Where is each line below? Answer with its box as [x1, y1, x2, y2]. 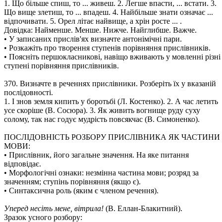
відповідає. [4, 160, 41, 168]
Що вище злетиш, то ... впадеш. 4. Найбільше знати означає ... [4, 8, 213, 16]
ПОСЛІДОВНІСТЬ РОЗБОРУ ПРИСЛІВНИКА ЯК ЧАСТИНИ [4, 133, 220, 141]
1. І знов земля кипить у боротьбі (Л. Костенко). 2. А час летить [4, 97, 218, 106]
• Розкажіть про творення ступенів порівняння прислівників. [4, 44, 211, 52]
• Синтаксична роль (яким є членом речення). [4, 186, 159, 195]
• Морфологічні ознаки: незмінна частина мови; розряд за [4, 168, 199, 177]
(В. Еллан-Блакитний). [104, 204, 182, 213]
